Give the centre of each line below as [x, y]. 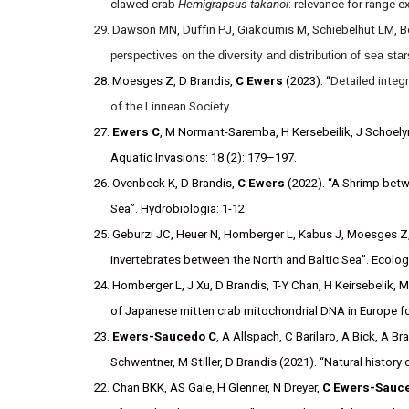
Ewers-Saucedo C [164, 336]
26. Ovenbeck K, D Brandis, [165, 183]
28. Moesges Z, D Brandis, [164, 81]
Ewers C [136, 132]
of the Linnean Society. [171, 106]
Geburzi [132, 234]
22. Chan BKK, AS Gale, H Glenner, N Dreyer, [208, 388]
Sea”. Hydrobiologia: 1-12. [179, 209]
